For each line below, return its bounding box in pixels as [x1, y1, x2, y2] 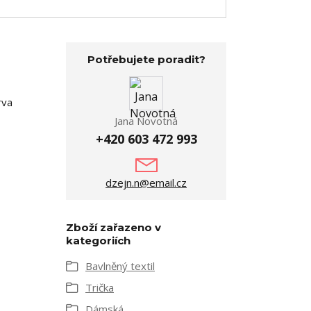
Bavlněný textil [85, 259, 155, 273]
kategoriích [66, 234, 131, 247]
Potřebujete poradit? [87, 53, 205, 66]
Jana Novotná [115, 114, 178, 128]
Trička [85, 280, 114, 294]
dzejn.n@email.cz [106, 176, 187, 190]
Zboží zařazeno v [66, 221, 161, 234]
